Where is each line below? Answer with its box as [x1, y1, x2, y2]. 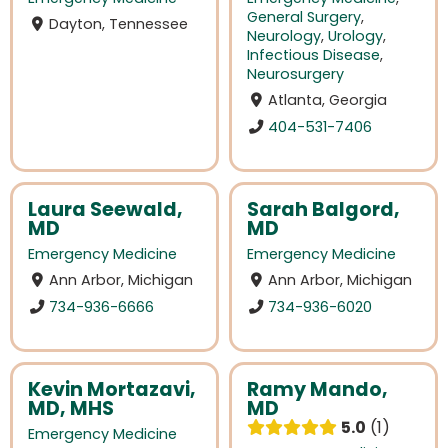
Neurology [247, 26, 321, 47]
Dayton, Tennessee [49, 14, 189, 35]
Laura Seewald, [28, 196, 183, 224]
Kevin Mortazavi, [28, 375, 196, 403]
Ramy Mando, [247, 375, 388, 403]
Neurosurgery [247, 64, 344, 85]
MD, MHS [28, 394, 114, 422]
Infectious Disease [247, 45, 380, 66]
